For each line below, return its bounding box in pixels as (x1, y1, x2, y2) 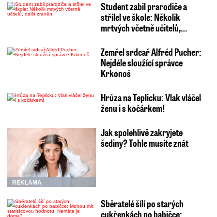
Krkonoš (100, 66, 131, 79)
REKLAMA (12, 179, 42, 186)
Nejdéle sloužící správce (100, 56, 183, 69)
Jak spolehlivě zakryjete (100, 125, 183, 139)
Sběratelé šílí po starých (100, 197, 184, 210)
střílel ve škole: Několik (100, 10, 180, 23)
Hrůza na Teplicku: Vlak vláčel (100, 91, 201, 104)
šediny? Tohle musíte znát (100, 136, 188, 149)
